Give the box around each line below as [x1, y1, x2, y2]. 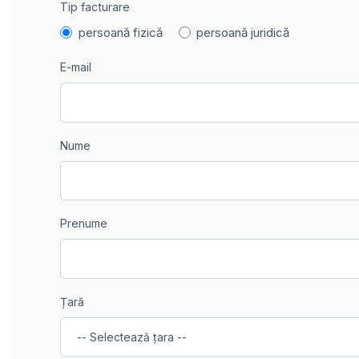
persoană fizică [78, 24, 163, 40]
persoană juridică [196, 24, 289, 40]
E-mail [60, 60, 91, 75]
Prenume [60, 216, 107, 231]
